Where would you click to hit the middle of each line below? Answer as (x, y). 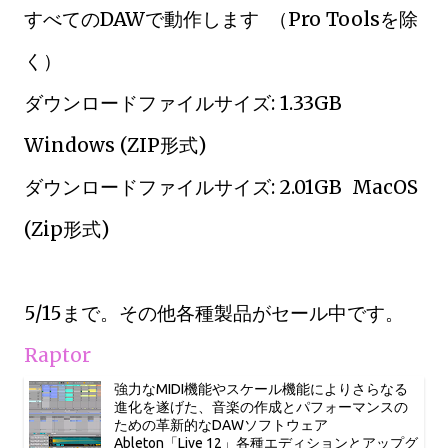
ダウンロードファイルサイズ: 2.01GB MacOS (221, 187)
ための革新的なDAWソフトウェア (221, 425)
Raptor (57, 355)
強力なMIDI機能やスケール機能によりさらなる (261, 389)
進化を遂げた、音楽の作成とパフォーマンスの (261, 407)
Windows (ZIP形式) (115, 145)
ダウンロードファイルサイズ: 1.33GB (183, 103)
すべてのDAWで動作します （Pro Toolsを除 (221, 19)
